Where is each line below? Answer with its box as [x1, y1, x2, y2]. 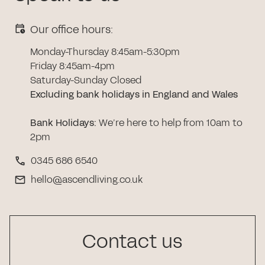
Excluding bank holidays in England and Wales [30, 87, 238, 101]
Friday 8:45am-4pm [30, 59, 115, 73]
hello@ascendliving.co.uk [31, 172, 143, 186]
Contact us [82, 228, 183, 255]
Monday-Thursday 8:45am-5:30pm [30, 44, 180, 59]
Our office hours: [30, 21, 113, 37]
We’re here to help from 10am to [96, 115, 243, 130]
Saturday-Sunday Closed [30, 73, 141, 87]
